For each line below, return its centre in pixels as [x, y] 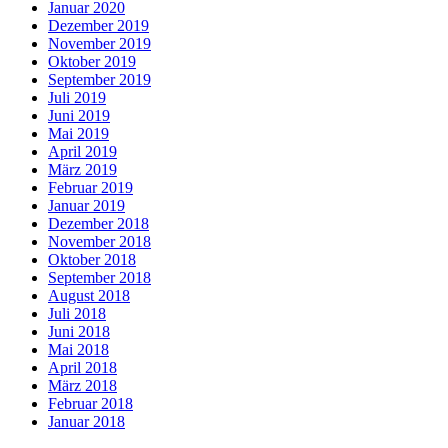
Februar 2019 [90, 188]
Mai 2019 [78, 134]
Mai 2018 [78, 350]
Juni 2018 [79, 332]
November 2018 [99, 242]
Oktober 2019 [92, 62]
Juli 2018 [77, 314]
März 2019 [82, 170]
